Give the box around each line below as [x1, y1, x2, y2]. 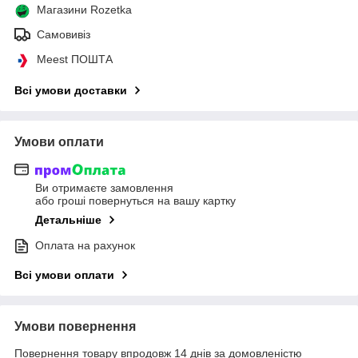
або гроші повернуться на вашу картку [35, 194, 236, 208]
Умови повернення [14, 320, 136, 334]
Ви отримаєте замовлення [35, 181, 173, 195]
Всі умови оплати [14, 268, 114, 282]
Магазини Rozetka [37, 2, 132, 16]
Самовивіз [37, 27, 90, 41]
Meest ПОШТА [37, 52, 113, 66]
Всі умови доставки [14, 83, 127, 97]
